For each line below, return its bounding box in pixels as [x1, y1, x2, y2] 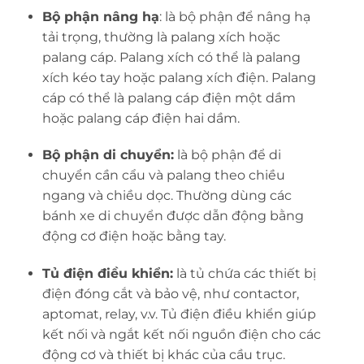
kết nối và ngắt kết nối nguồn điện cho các [41, 327, 321, 343]
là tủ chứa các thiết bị [172, 266, 316, 282]
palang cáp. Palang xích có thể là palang [41, 49, 301, 65]
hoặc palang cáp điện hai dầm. [41, 110, 240, 126]
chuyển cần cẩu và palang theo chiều [41, 167, 285, 184]
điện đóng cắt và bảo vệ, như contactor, [41, 286, 299, 302]
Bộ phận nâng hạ [41, 8, 159, 24]
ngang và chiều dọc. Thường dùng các [41, 188, 292, 204]
